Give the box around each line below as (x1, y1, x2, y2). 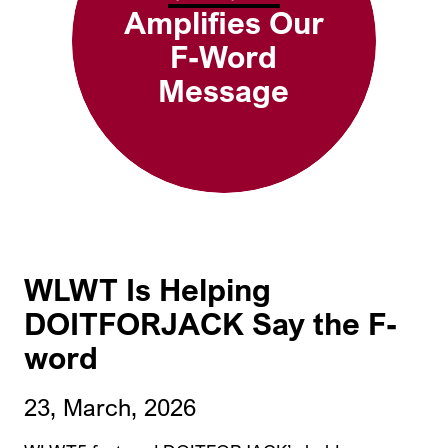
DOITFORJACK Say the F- (24, 305, 397, 342)
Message (158, 73, 290, 110)
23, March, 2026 (24, 393, 196, 421)
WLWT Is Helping (24, 271, 271, 308)
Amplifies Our (123, 5, 324, 42)
